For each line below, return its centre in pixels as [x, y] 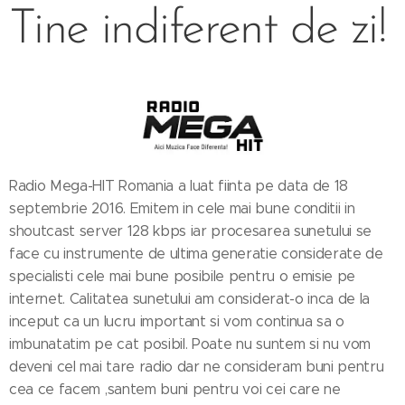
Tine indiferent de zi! [198, 30]
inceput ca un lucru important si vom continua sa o [177, 322]
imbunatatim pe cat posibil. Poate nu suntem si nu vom [190, 344]
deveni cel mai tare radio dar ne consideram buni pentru [197, 367]
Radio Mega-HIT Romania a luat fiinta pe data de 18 [179, 186]
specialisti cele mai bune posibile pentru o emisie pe [183, 277]
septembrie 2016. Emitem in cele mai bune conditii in [182, 209]
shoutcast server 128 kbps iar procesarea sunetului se [191, 231]
